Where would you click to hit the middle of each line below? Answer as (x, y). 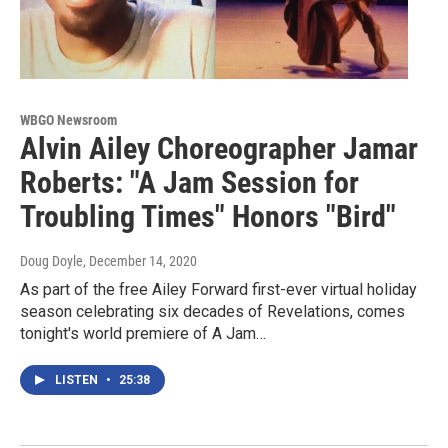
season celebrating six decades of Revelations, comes (212, 311)
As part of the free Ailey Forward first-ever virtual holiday (218, 289)
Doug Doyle (51, 260)
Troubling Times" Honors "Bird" (208, 216)
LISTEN (78, 379)
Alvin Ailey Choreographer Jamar (219, 148)
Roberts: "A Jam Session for (189, 182)
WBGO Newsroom (68, 119)
